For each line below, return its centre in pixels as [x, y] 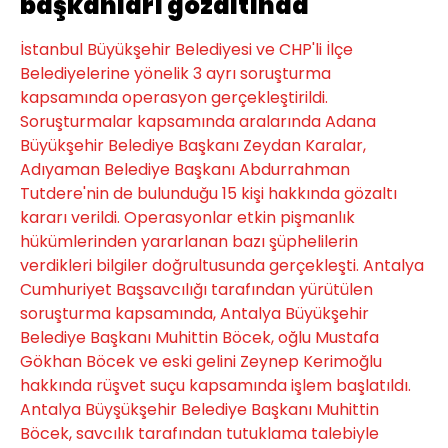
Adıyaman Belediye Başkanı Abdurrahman [185, 169]
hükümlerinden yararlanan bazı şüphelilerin [189, 241]
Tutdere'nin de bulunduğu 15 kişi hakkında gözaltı [208, 193]
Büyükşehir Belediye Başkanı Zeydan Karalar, [193, 145]
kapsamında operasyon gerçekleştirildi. [174, 97]
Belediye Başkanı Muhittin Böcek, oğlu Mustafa [199, 337]
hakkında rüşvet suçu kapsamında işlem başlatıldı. [215, 385]
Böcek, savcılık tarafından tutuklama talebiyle [199, 433]
